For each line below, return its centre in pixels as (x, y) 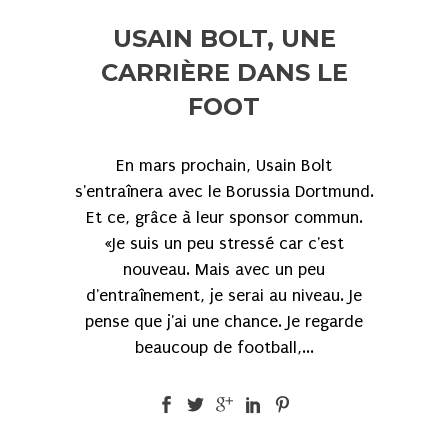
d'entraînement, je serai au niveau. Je (224, 295)
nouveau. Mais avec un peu (224, 269)
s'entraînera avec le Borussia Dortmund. (224, 191)
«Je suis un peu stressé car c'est (224, 243)
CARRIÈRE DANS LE (224, 72)
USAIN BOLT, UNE (224, 38)
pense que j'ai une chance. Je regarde (224, 321)
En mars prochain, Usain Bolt (224, 165)
